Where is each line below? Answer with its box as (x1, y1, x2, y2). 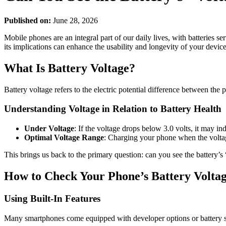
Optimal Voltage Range (24, 133, 104, 142)
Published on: (4, 16, 51, 25)
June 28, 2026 (51, 16, 98, 25)
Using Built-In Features (4, 193, 100, 204)
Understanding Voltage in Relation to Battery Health (4, 103, 221, 115)
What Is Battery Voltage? (4, 61, 135, 75)
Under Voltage (24, 124, 74, 133)
